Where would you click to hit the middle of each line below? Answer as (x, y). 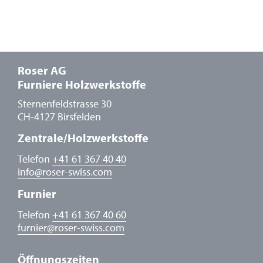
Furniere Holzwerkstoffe (82, 84)
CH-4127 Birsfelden (59, 117)
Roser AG (42, 70)
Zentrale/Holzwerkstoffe (83, 138)
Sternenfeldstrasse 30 (65, 104)
